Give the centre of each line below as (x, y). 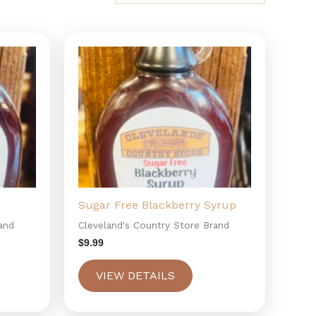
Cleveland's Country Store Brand (154, 225)
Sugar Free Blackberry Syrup (157, 205)
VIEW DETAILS (135, 275)
